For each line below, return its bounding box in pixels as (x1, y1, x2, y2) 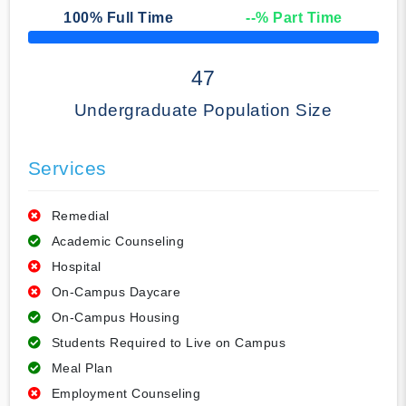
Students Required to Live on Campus (51, 335, 285, 351)
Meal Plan (51, 361, 112, 376)
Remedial (51, 208, 110, 224)
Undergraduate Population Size (73, 101, 333, 121)
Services (27, 158, 107, 179)
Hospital (51, 259, 101, 275)
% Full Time (89, 10, 174, 26)
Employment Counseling (51, 386, 200, 401)
